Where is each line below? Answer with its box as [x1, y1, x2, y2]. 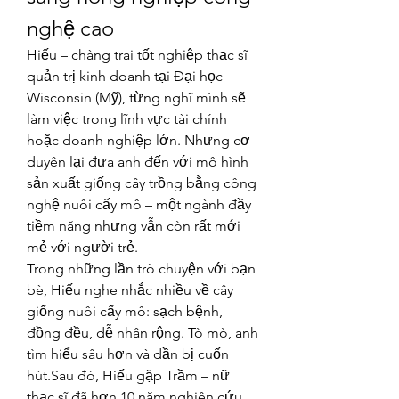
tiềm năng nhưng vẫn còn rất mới [27, 217, 240, 234]
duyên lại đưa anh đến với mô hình [27, 153, 248, 170]
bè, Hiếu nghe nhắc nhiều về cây [27, 281, 233, 298]
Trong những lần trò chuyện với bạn [27, 260, 256, 277]
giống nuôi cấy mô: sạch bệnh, [27, 303, 223, 320]
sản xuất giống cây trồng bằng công [27, 175, 256, 191]
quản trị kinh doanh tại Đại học [27, 68, 223, 85]
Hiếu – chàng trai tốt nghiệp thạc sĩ [27, 46, 248, 63]
